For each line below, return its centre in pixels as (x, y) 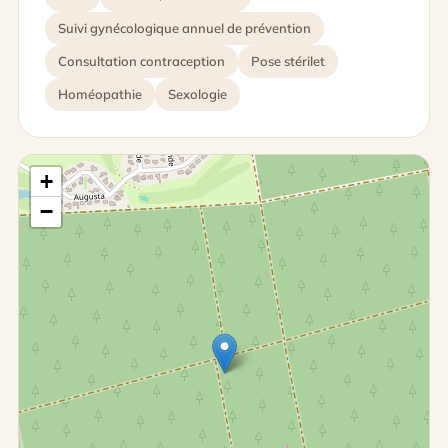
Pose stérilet (288, 61)
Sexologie (197, 94)
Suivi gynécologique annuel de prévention (184, 28)
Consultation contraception (141, 61)
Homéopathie (100, 94)
